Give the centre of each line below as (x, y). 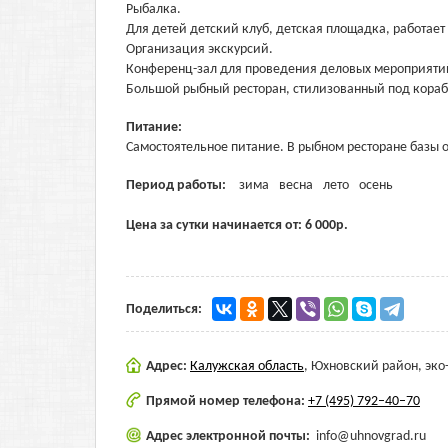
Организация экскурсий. (199, 49)
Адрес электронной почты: (229, 436)
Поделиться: (164, 309)
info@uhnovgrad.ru (369, 436)
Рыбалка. (153, 9)
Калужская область (247, 366)
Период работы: (177, 185)
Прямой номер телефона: (227, 401)
